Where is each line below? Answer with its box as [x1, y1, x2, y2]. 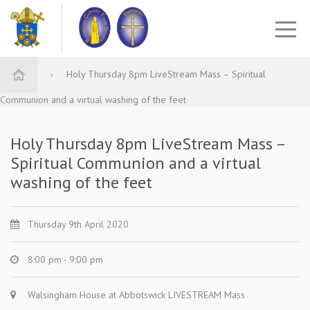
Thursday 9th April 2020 [28, 218, 129, 230]
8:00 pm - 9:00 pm [28, 253, 103, 266]
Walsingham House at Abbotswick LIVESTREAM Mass [28, 289, 245, 301]
